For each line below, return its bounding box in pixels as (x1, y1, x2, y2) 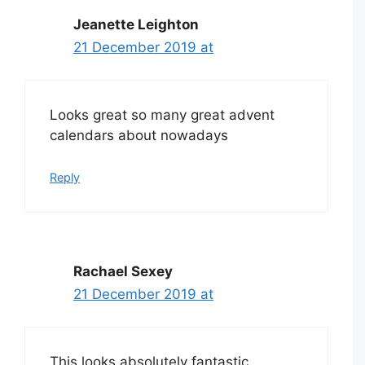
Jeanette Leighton (73, 15, 199, 33)
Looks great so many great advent (50, 107, 275, 124)
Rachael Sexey (73, 262, 173, 279)
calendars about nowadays (50, 127, 228, 144)
